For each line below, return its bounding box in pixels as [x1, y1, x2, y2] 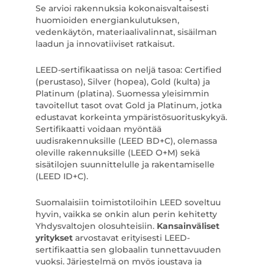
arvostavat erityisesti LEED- [72, 232, 190, 243]
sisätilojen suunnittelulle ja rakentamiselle [35, 159, 215, 170]
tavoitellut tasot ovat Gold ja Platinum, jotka [35, 100, 222, 111]
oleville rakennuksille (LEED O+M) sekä [35, 147, 200, 158]
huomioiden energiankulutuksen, [35, 15, 179, 25]
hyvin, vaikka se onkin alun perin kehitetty [35, 209, 217, 219]
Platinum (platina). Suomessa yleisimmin [35, 88, 209, 99]
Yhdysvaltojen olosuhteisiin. [35, 221, 157, 231]
